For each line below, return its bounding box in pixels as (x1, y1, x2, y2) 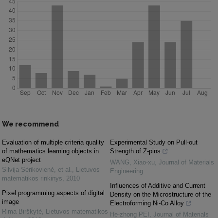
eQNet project (2, 156, 41, 163)
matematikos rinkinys (2, 175, 62, 182)
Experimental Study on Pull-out (110, 139, 198, 146)
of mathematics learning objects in (2, 147, 99, 155)
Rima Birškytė (2, 208, 42, 215)
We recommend (2, 120, 59, 128)
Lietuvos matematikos (46, 208, 108, 215)
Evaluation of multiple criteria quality (2, 139, 104, 146)
